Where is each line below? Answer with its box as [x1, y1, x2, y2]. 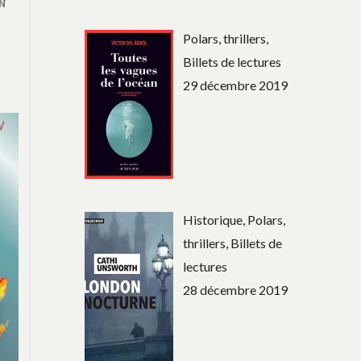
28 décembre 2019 [183, 282, 288, 298]
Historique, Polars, [183, 212, 286, 228]
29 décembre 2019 [183, 77, 288, 93]
